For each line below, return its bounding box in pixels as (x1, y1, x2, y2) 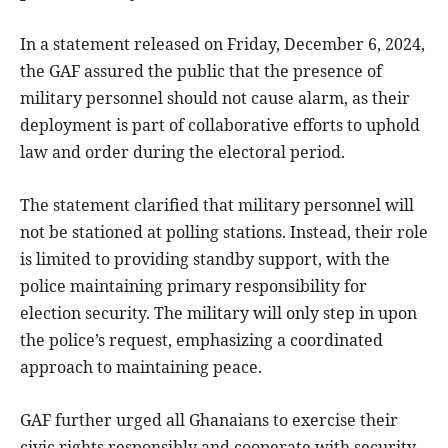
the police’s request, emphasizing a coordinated (20, 329, 383, 352)
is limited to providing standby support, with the (20, 248, 390, 271)
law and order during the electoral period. (20, 141, 345, 164)
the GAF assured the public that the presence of (20, 60, 382, 83)
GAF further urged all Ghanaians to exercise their (20, 409, 398, 432)
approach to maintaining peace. (20, 356, 262, 379)
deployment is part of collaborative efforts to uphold (20, 114, 420, 137)
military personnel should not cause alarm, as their (20, 87, 410, 110)
